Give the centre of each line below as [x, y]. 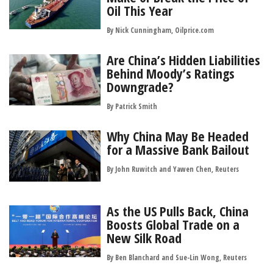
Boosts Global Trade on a [173, 225]
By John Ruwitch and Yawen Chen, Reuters [173, 169]
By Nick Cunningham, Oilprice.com [160, 30]
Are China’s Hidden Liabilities [183, 59]
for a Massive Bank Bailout [178, 149]
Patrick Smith [136, 106]
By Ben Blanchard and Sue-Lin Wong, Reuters [177, 258]
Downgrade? [140, 86]
